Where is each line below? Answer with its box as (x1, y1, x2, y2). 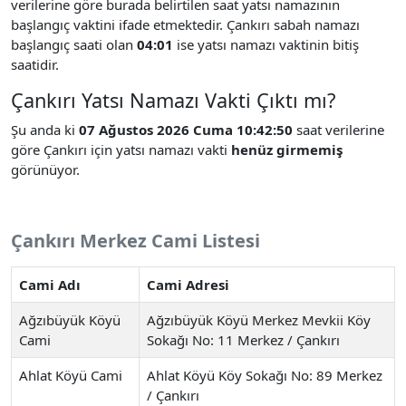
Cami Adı (19, 275, 81, 294)
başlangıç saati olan (11, 34, 137, 53)
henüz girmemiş (231, 140, 343, 159)
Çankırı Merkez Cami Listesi (11, 227, 260, 253)
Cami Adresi (147, 275, 229, 294)
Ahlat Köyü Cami (19, 365, 122, 384)
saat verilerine (293, 120, 384, 139)
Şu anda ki (11, 120, 79, 139)
